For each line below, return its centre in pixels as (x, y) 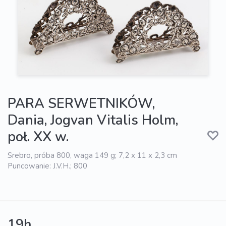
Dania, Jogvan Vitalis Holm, (93, 121)
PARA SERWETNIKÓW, (81, 104)
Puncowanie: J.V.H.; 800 (47, 166)
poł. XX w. (38, 137)
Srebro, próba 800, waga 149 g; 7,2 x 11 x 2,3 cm (92, 156)
